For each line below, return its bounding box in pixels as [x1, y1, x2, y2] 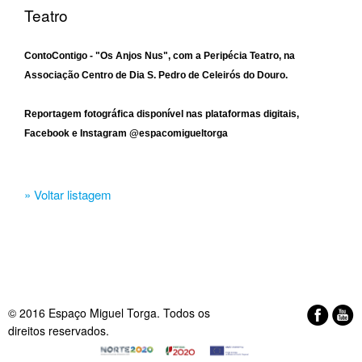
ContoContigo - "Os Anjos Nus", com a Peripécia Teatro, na [24, 49, 295, 61]
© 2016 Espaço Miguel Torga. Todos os [8, 305, 210, 322]
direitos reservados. [8, 322, 109, 339]
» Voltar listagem [24, 185, 112, 203]
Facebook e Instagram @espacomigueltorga [24, 127, 228, 139]
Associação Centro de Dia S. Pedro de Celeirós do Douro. [24, 69, 288, 81]
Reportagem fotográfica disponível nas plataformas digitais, [24, 107, 299, 120]
